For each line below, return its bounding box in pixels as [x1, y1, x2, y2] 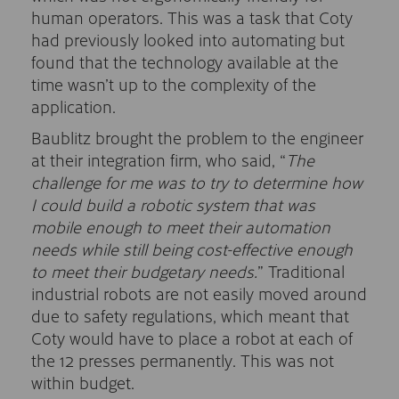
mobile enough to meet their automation [31, 214, 330, 239]
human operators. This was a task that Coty [31, 4, 353, 29]
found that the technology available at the [31, 49, 338, 74]
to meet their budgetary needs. [31, 258, 257, 283]
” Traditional [257, 258, 345, 283]
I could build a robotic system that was [31, 191, 315, 216]
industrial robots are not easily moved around [31, 281, 367, 305]
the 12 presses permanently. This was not [31, 347, 334, 372]
